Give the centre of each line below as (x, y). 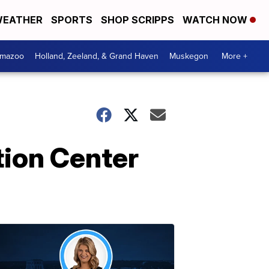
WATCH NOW (216, 20)
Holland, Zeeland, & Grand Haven (97, 56)
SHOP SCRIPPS (138, 20)
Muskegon (189, 56)
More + (234, 56)
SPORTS (72, 20)
